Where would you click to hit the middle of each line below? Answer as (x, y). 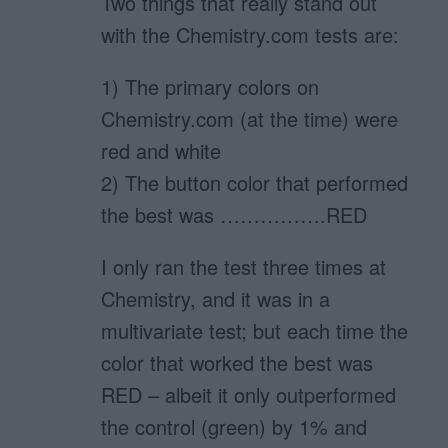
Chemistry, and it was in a (216, 299)
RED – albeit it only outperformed (249, 395)
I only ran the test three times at (244, 267)
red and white (161, 151)
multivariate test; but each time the (255, 331)
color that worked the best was (237, 363)
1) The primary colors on (210, 87)
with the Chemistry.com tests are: (250, 35)
